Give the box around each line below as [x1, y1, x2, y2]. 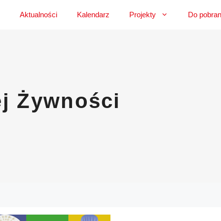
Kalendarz [77, 10, 110, 19]
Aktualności [20, 10, 57, 19]
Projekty [129, 10, 156, 19]
